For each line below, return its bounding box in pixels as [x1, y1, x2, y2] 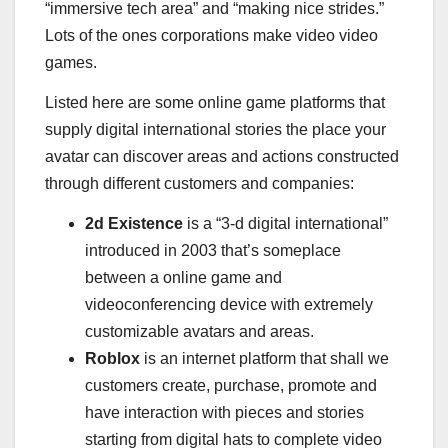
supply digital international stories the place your [45, 121, 386, 139]
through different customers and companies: [45, 175, 354, 193]
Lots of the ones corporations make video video [45, 27, 378, 45]
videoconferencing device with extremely [85, 295, 373, 313]
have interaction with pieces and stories [85, 403, 364, 421]
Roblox [85, 349, 140, 367]
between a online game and [85, 268, 282, 286]
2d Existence [85, 214, 183, 232]
